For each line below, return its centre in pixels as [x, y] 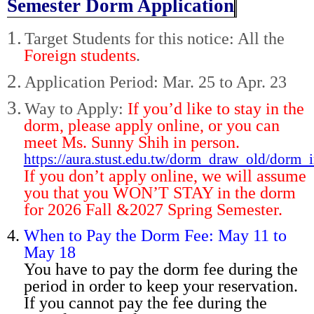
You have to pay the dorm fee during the [161, 269]
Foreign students [80, 55]
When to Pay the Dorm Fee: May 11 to [155, 235]
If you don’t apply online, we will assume [165, 176]
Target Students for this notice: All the [155, 38]
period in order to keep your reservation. [161, 286]
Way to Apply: [76, 108]
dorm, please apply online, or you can [151, 125]
